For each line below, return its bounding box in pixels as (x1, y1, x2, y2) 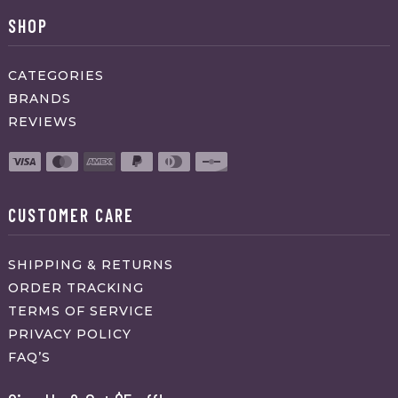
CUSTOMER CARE (7, 203, 134, 226)
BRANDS (7, 91, 71, 107)
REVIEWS (7, 114, 77, 131)
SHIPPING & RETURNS (7, 256, 173, 273)
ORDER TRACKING (7, 279, 144, 296)
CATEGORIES (7, 68, 104, 84)
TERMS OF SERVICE (7, 302, 154, 319)
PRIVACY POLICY (7, 325, 131, 342)
